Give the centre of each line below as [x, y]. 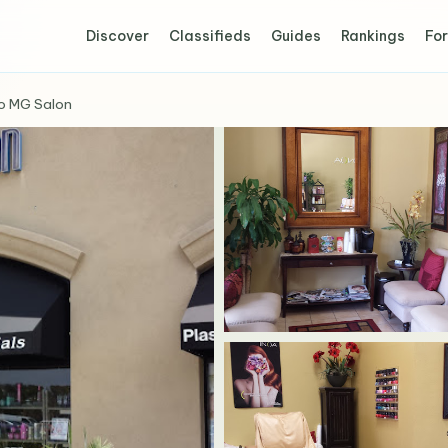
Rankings [373, 36]
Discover [118, 36]
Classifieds [210, 36]
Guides [296, 36]
